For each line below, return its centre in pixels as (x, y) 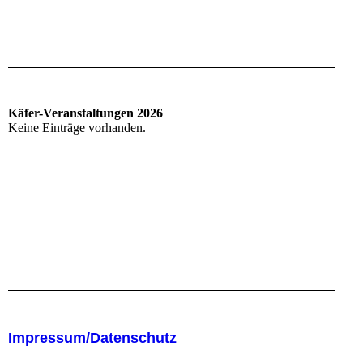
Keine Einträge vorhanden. (77, 128)
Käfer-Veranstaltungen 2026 (85, 113)
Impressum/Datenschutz (92, 338)
